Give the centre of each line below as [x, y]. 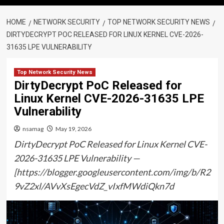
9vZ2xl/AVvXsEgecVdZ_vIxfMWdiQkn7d [94, 186]
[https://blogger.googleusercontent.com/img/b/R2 [112, 172]
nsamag [33, 129]
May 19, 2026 [73, 129]
